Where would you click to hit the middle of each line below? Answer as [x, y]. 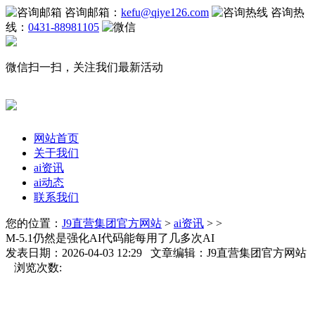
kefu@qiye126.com [165, 12]
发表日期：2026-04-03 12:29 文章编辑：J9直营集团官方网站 [156, 252]
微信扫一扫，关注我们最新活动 [84, 67]
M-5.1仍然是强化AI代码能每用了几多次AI [110, 238]
